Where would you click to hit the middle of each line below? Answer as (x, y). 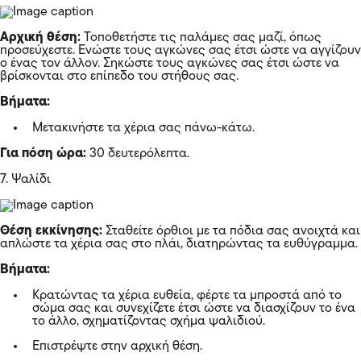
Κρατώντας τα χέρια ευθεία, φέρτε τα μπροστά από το (187, 295)
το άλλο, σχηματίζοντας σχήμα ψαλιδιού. (149, 321)
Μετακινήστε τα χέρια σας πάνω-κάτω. (143, 128)
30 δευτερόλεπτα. (138, 154)
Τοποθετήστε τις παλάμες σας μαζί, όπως (201, 37)
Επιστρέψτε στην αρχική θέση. (117, 346)
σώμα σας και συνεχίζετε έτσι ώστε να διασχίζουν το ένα (194, 308)
